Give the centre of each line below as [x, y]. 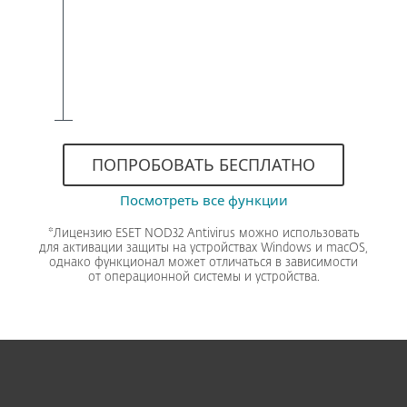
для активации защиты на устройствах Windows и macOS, [203, 248]
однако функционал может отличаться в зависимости [203, 263]
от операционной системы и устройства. [203, 278]
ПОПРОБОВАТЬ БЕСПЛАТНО [203, 164]
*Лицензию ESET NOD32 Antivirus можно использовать [203, 234]
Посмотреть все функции [203, 200]
